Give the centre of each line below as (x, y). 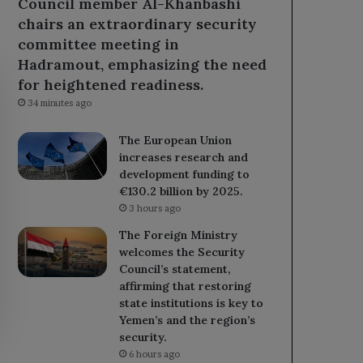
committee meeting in (99, 45)
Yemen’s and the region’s (188, 320)
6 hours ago (155, 354)
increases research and (184, 158)
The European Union (176, 141)
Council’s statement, (175, 269)
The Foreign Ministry (179, 235)
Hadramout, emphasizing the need (143, 65)
